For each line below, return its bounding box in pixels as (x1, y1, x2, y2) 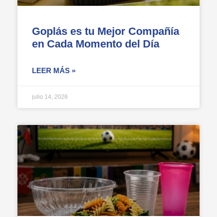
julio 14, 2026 (32, 93, 68, 100)
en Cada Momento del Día (32, 37, 159, 50)
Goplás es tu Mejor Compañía (32, 25, 179, 37)
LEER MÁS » (32, 66, 76, 75)
